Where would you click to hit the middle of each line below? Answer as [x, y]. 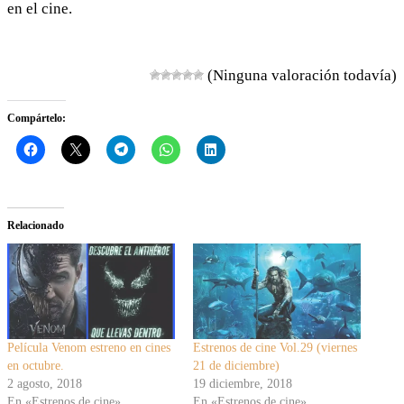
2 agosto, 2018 [45, 383]
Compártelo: [37, 118]
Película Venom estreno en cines [89, 347]
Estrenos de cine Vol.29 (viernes [275, 347]
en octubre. [36, 365]
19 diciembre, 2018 [243, 383]
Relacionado [36, 225]
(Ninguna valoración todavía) [300, 75]
